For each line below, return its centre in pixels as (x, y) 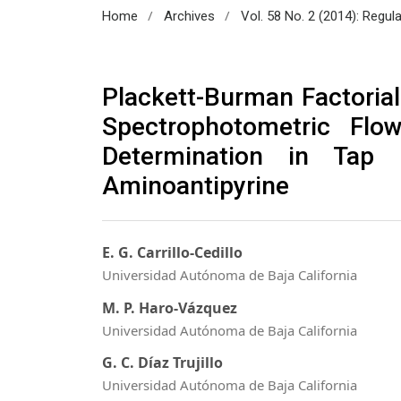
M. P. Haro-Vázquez (170, 307)
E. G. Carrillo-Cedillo (172, 253)
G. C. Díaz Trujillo (162, 363)
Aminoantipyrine (196, 185)
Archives (189, 16)
